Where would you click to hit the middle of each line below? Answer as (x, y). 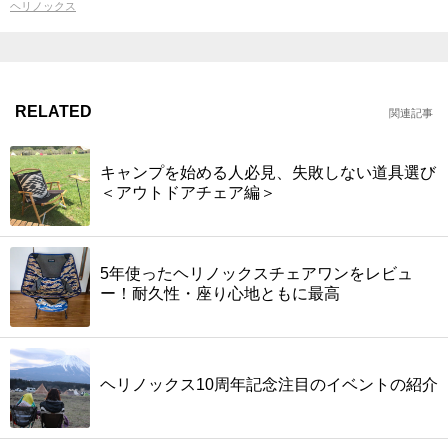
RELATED (53, 112)
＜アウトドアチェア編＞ (188, 193)
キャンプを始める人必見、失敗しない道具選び (268, 173)
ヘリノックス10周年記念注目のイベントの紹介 (269, 385)
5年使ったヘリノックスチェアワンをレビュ (256, 274)
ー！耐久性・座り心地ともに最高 (220, 294)
